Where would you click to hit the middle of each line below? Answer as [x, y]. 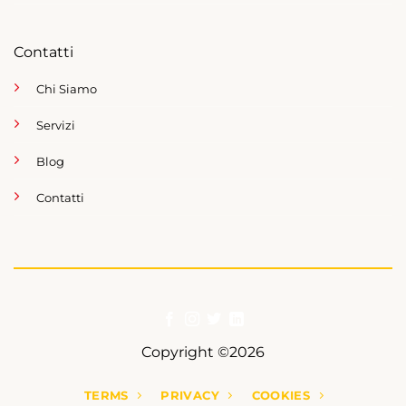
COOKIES [281, 396]
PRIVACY [190, 396]
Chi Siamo [66, 89]
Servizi [55, 126]
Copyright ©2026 [203, 352]
